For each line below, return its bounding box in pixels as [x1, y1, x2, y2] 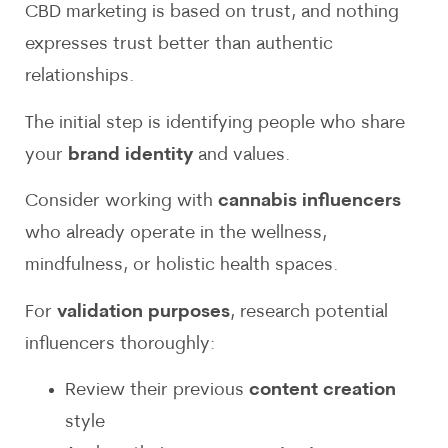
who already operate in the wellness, [25, 224, 327, 244]
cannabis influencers [218, 192, 401, 212]
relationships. [25, 67, 134, 87]
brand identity [68, 145, 193, 165]
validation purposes [57, 302, 230, 322]
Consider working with [25, 192, 218, 212]
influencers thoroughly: [25, 334, 215, 354]
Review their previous [65, 381, 249, 401]
